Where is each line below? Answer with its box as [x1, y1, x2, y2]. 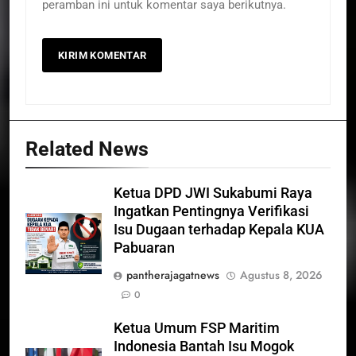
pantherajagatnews [126, 266, 219, 283]
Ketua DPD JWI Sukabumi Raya [114, 184, 312, 201]
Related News [25, 137, 149, 161]
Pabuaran [114, 239, 175, 256]
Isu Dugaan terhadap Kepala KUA [114, 221, 324, 238]
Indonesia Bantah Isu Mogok [114, 338, 294, 354]
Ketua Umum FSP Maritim [114, 319, 280, 336]
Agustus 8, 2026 [240, 266, 323, 283]
